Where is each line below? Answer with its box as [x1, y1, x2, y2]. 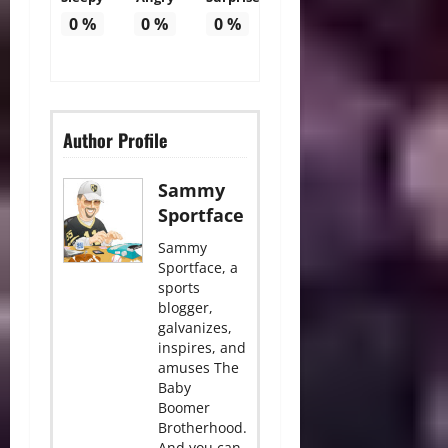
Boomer [158, 398, 210, 418]
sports [158, 278, 200, 298]
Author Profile [63, 127, 167, 154]
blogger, [158, 298, 213, 318]
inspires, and [158, 338, 246, 358]
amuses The [158, 358, 239, 378]
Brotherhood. [158, 418, 247, 438]
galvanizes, [158, 318, 232, 338]
